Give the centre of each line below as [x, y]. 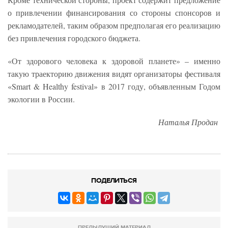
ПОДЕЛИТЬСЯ [114, 180]
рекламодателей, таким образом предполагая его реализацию [114, 25]
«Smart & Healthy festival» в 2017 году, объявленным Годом [114, 86]
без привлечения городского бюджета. [74, 38]
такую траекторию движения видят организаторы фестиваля [114, 73]
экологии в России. [42, 99]
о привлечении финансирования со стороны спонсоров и [114, 12]
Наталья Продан [188, 122]
